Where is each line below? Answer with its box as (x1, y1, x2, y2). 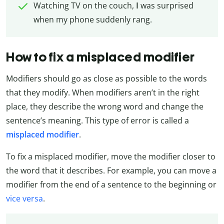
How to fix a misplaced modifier (6, 49, 195, 65)
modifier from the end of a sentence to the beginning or (6, 178, 216, 190)
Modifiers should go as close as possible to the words (6, 72, 207, 84)
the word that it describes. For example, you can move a (6, 164, 216, 176)
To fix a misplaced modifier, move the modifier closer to (6, 150, 215, 162)
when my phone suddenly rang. (33, 14, 152, 25)
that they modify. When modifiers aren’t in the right (6, 86, 199, 98)
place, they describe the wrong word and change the (6, 100, 203, 112)
